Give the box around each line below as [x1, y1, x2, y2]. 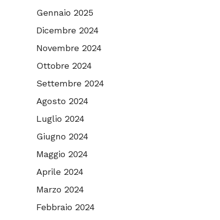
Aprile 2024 [36, 166, 83, 177]
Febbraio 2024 [36, 202, 95, 213]
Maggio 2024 [36, 149, 88, 160]
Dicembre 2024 [36, 25, 99, 36]
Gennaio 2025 [36, 7, 93, 18]
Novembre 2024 [36, 43, 102, 54]
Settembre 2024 [36, 78, 104, 89]
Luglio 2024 [36, 113, 84, 124]
